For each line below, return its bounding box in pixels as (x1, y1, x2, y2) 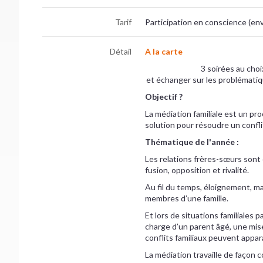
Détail (110, 46, 132, 56)
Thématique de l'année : (144, 136, 239, 147)
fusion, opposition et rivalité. (144, 164, 249, 175)
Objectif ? (144, 91, 183, 102)
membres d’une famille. (144, 193, 228, 203)
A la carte (144, 46, 183, 56)
